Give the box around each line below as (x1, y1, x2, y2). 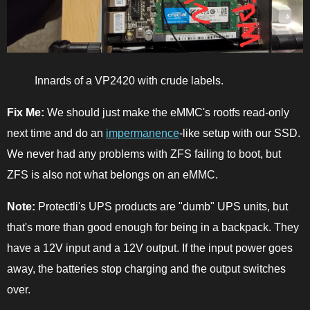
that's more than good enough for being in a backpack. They (7, 221, 299, 234)
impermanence (106, 127, 179, 140)
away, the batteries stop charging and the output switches (7, 263, 286, 275)
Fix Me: (7, 107, 44, 119)
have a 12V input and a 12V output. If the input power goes (7, 242, 293, 255)
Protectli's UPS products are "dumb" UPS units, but (35, 201, 288, 213)
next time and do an (7, 127, 106, 140)
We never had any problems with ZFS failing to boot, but (7, 148, 281, 161)
